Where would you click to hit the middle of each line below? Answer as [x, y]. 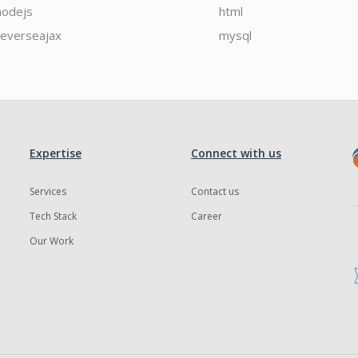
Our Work [51, 241]
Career [206, 216]
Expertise [55, 153]
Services [48, 191]
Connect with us [236, 153]
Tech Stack [53, 216]
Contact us [215, 191]
